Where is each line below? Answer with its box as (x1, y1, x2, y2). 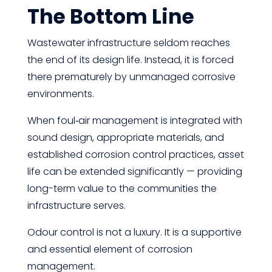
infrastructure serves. (27, 199, 126, 212)
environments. (27, 87, 94, 101)
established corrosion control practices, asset (27, 148, 244, 161)
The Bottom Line (27, 2, 194, 31)
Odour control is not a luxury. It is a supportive (27, 225, 242, 239)
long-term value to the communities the (27, 182, 217, 195)
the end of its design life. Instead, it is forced (27, 53, 234, 67)
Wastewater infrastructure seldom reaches (27, 36, 230, 50)
